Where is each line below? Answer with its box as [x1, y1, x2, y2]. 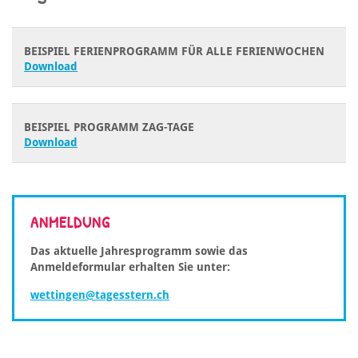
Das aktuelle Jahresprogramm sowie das [30, 245, 248, 258]
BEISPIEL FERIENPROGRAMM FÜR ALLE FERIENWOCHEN [24, 45, 324, 58]
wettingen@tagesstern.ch [30, 288, 169, 302]
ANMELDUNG [30, 211, 110, 233]
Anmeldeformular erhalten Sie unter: [30, 261, 233, 274]
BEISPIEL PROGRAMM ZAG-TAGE [24, 121, 194, 134]
